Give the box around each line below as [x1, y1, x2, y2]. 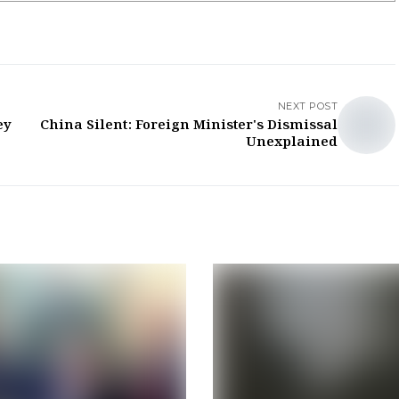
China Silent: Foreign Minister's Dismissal [40, 116, 338, 135]
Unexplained [246, 133, 338, 152]
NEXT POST [278, 100, 338, 112]
